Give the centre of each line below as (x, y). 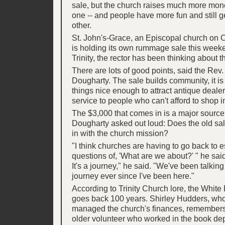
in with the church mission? (120, 133)
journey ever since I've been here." (133, 176)
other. (81, 25)
